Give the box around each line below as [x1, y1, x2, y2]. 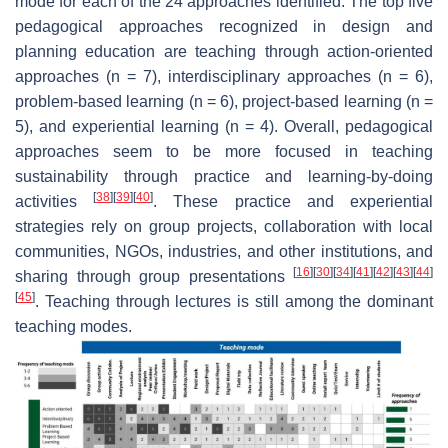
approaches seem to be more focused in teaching [15, 143, 433, 161]
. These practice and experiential [153, 193, 434, 211]
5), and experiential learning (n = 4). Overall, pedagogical [15, 118, 433, 136]
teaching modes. [15, 318, 132, 336]
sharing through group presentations [15, 268, 293, 286]
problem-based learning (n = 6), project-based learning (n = [15, 93, 433, 111]
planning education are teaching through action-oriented [15, 43, 433, 61]
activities [15, 193, 94, 211]
